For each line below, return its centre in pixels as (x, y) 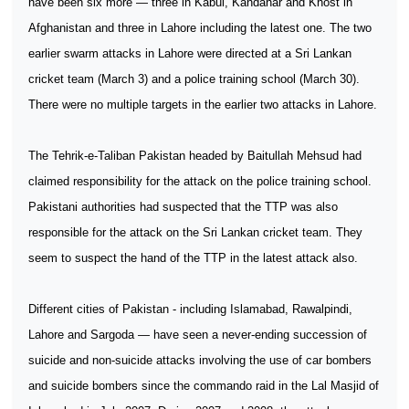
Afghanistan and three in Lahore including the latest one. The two (200, 28)
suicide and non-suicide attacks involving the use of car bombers (200, 360)
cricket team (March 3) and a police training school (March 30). (194, 79)
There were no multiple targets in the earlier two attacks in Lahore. (203, 105)
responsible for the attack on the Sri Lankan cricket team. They (195, 232)
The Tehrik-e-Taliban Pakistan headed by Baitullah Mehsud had (195, 156)
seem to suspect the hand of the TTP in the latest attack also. (193, 258)
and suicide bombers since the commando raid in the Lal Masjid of (204, 386)
